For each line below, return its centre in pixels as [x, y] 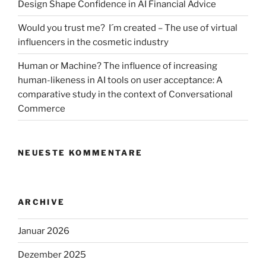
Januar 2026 [44, 231]
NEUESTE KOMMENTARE [80, 153]
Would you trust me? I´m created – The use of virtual [128, 28]
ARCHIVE [42, 202]
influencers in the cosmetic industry [93, 42]
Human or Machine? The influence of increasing [118, 66]
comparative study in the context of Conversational [125, 94]
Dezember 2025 [52, 254]
